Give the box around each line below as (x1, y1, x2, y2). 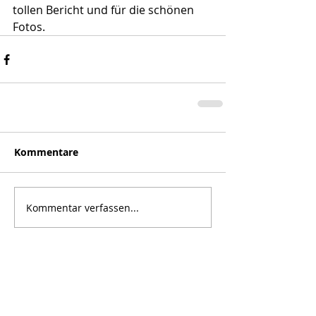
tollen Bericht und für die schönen (13, 2, 197, 18)
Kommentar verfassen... (26, 200, 139, 214)
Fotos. (13, 19, 45, 35)
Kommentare (14, 145, 78, 159)
